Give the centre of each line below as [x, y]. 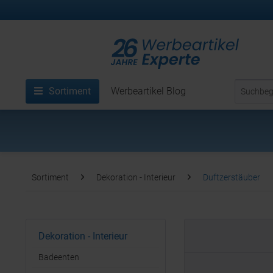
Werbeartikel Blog [148, 91]
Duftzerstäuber [232, 177]
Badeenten [59, 257]
